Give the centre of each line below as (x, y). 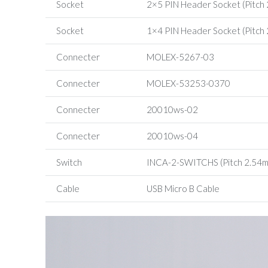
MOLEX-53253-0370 (187, 83)
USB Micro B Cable (182, 188)
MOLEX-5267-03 (179, 57)
